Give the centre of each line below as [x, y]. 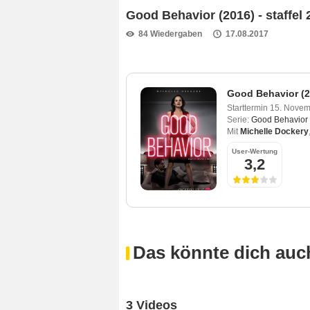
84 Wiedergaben [170, 34]
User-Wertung [255, 152]
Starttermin [247, 108]
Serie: [238, 120]
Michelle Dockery [274, 132]
